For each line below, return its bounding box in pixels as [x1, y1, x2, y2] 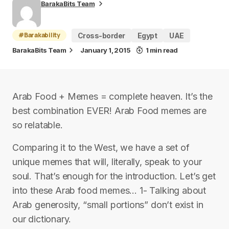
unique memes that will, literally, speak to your [12, 156, 202, 167]
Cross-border [77, 31, 125, 40]
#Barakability [18, 31, 60, 39]
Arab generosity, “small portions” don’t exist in [12, 199, 203, 210]
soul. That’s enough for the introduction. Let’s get [12, 171, 216, 181]
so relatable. [12, 120, 63, 130]
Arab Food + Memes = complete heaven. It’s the [12, 91, 213, 102]
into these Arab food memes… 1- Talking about [12, 185, 207, 196]
